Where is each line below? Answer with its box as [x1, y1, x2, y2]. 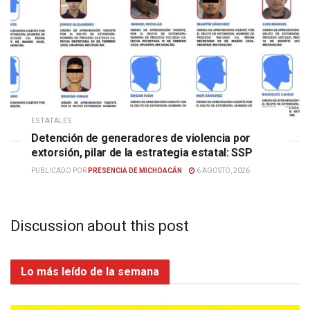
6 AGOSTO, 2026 [195, 167, 250, 175]
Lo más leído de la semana [21, 265, 159, 279]
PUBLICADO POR [31, 167, 86, 175]
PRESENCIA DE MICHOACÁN [88, 167, 182, 175]
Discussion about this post [10, 217, 189, 235]
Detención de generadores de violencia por [31, 131, 250, 145]
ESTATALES [31, 116, 72, 126]
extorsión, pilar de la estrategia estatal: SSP [31, 146, 253, 160]
